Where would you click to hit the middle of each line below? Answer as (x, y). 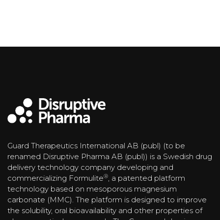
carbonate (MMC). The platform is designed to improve (107, 200)
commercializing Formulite (55, 178)
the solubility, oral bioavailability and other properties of (105, 211)
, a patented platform (147, 178)
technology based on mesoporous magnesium (92, 189)
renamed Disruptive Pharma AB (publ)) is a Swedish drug (110, 157)
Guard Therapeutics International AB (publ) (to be (96, 146)
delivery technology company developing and (90, 167)
